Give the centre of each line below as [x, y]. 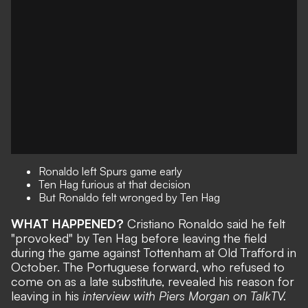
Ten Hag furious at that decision [114, 184]
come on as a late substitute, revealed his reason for [153, 281]
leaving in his [47, 296]
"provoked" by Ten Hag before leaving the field [139, 238]
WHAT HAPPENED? [69, 223]
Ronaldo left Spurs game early [110, 171]
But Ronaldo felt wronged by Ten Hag [129, 197]
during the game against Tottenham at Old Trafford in [154, 252]
